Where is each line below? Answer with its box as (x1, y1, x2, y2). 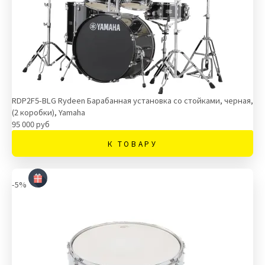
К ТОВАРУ (107, 138, 158, 148)
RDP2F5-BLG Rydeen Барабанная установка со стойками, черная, (12, 95, 253, 106)
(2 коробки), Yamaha (12, 106, 85, 118)
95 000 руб (12, 118, 50, 130)
